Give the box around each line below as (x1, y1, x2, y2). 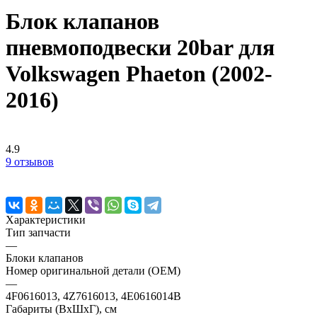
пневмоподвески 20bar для (6, 35, 275, 61)
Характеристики (6, 213, 86, 226)
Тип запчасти (6, 226, 71, 238)
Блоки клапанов (6, 251, 83, 264)
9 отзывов (6, 155, 54, 168)
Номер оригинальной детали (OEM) (6, 264, 180, 277)
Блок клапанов (6, 8, 159, 35)
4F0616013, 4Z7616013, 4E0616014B (6, 289, 181, 302)
